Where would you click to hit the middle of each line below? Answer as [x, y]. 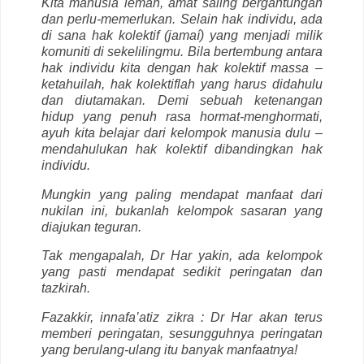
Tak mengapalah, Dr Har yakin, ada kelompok [182, 256]
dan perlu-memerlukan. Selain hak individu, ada [182, 19]
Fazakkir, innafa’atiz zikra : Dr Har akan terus [182, 318]
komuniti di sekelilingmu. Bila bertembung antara [182, 51]
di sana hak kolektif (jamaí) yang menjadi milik [182, 35]
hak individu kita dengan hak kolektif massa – [182, 67]
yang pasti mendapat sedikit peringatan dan [182, 272]
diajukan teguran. [91, 227]
